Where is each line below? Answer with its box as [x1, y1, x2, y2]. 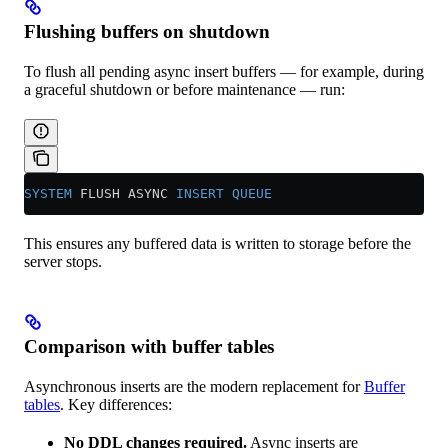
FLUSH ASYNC [72, 185, 176, 201]
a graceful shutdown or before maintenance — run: [24, 80, 345, 98]
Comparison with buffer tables [24, 335, 274, 357]
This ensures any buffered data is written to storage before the [24, 234, 411, 252]
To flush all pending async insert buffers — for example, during [24, 62, 424, 80]
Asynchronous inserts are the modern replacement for [24, 377, 364, 395]
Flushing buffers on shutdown [24, 20, 270, 42]
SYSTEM [24, 185, 72, 201]
